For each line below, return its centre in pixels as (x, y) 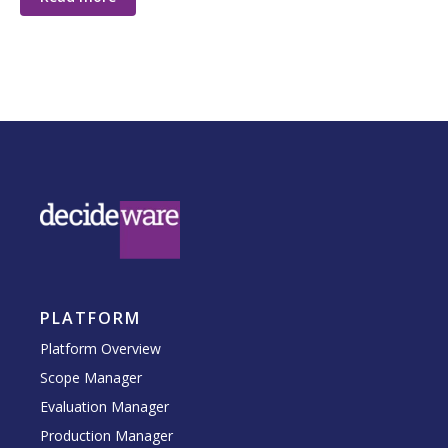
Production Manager (106, 435)
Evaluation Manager (104, 406)
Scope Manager (91, 377)
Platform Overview (100, 348)
